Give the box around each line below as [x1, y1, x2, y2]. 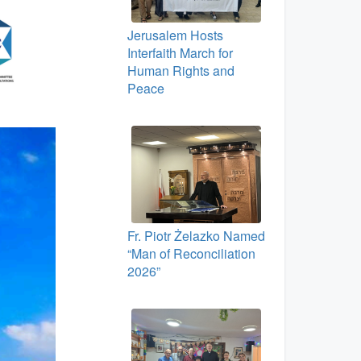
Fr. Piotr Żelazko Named [127, 226, 265, 245]
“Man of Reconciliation [127, 243, 255, 263]
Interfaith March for [127, 44, 233, 63]
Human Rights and [127, 61, 234, 81]
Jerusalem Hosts [127, 26, 223, 45]
